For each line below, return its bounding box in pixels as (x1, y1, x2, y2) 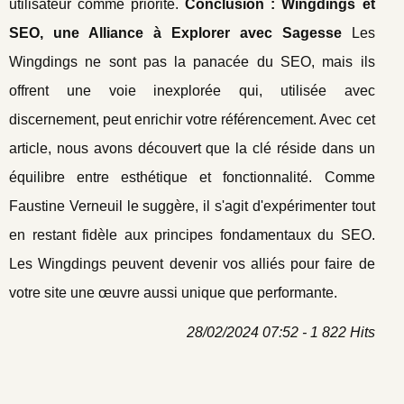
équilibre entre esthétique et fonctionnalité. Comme (9, 169, 375, 185)
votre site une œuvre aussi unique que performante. (9, 284, 337, 300)
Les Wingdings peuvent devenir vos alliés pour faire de (9, 255, 375, 271)
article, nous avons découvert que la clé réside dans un (9, 140, 375, 156)
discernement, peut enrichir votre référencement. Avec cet (9, 111, 375, 127)
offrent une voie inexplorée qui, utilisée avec (9, 82, 375, 98)
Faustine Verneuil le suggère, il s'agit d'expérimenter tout (9, 197, 375, 214)
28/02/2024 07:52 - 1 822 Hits (186, 324, 375, 340)
